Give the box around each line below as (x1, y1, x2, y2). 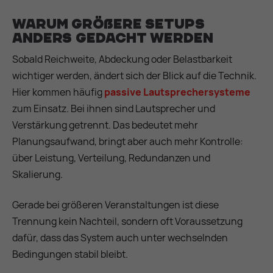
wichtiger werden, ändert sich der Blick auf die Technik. (12, 69, 257, 83)
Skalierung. (12, 168, 63, 182)
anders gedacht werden (12, 29, 213, 46)
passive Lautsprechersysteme (104, 85, 250, 99)
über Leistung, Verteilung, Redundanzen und (12, 151, 210, 165)
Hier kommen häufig (12, 85, 104, 99)
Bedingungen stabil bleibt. (12, 247, 128, 261)
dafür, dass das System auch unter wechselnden (12, 230, 228, 244)
